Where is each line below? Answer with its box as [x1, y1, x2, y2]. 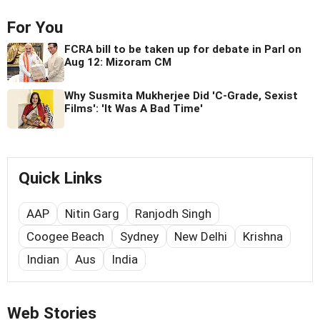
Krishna [243, 229, 283, 244]
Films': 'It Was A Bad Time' [64, 101, 203, 115]
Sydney [120, 229, 159, 244]
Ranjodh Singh [135, 206, 211, 221]
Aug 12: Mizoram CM [64, 55, 171, 69]
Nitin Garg [65, 206, 119, 221]
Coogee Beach [26, 229, 104, 244]
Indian [26, 251, 59, 266]
